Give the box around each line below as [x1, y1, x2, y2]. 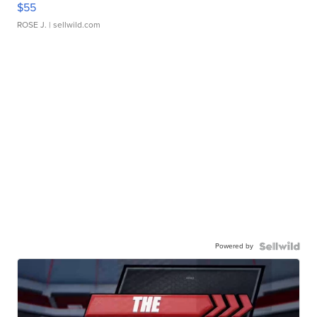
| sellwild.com [47, 18, 101, 32]
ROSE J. [17, 18, 47, 32]
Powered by [214, 241, 253, 252]
